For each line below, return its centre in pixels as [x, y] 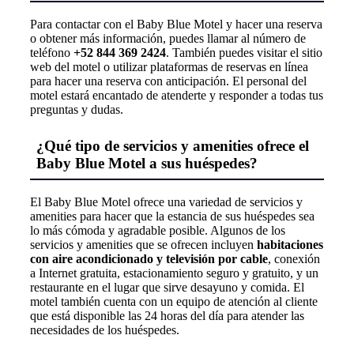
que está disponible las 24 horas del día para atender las [167, 316]
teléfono [52, 52]
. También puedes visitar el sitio [244, 52]
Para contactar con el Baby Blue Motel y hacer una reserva [176, 24]
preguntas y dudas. [77, 109]
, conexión [294, 259]
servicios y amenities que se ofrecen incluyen [143, 245]
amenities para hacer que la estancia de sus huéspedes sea [172, 217]
